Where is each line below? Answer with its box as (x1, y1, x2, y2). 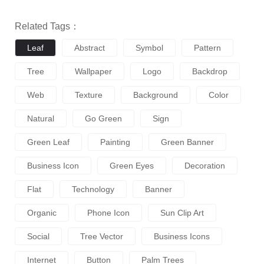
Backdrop (192, 67, 227, 77)
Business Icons (154, 232, 210, 242)
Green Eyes (110, 161, 154, 171)
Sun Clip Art (160, 208, 204, 218)
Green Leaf (27, 137, 70, 147)
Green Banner (161, 137, 214, 147)
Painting (100, 137, 130, 147)
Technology (72, 184, 114, 194)
